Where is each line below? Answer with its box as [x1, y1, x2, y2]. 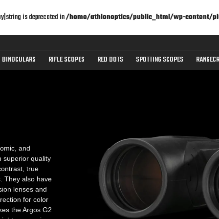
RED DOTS [97, 54, 123, 66]
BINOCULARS [2, 54, 36, 66]
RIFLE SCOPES [48, 54, 85, 66]
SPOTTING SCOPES [136, 54, 183, 66]
